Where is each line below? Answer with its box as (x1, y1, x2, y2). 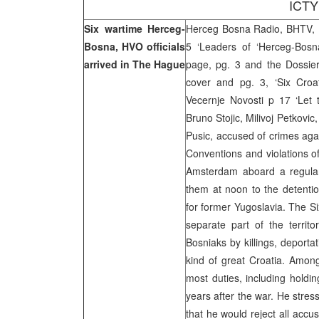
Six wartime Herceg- (84, 21, 185, 36)
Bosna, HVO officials (84, 39, 185, 53)
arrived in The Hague (84, 57, 185, 71)
